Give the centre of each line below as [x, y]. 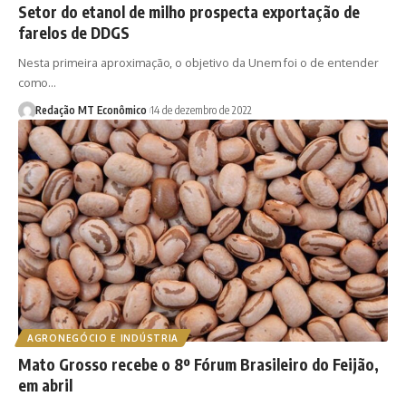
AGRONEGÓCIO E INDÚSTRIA [103, 338]
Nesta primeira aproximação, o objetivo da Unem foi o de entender [198, 63]
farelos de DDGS [74, 33]
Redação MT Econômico [91, 111]
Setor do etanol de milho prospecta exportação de [189, 12]
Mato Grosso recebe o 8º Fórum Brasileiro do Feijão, [198, 365]
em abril [45, 386]
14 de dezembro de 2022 [201, 111]
